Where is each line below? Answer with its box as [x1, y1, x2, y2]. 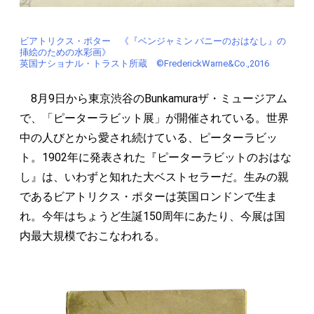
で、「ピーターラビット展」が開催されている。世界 [20, 111, 289, 125]
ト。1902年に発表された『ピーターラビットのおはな [20, 150, 292, 164]
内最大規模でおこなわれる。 [20, 228, 165, 243]
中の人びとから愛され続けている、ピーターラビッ [20, 130, 278, 144]
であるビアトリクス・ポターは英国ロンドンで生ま [20, 189, 278, 203]
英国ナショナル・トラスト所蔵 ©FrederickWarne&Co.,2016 [20, 57, 269, 69]
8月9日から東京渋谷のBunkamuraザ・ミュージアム [20, 91, 287, 105]
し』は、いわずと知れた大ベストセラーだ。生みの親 [20, 170, 289, 184]
